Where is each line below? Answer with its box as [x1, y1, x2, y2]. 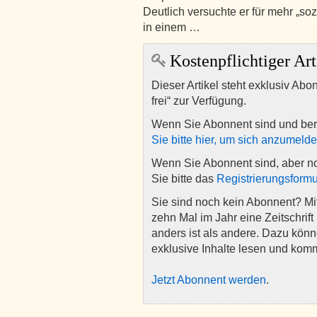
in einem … [143, 21, 200, 33]
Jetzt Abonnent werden [151, 274, 266, 286]
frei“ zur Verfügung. [151, 95, 246, 107]
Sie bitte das [151, 173, 217, 185]
